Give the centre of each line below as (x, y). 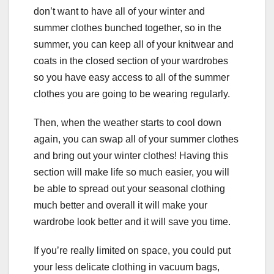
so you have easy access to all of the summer (131, 78)
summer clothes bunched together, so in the (128, 28)
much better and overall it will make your (120, 206)
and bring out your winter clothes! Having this (131, 156)
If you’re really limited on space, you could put (132, 251)
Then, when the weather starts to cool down (128, 123)
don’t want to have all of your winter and (119, 12)
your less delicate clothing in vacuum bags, (127, 267)
